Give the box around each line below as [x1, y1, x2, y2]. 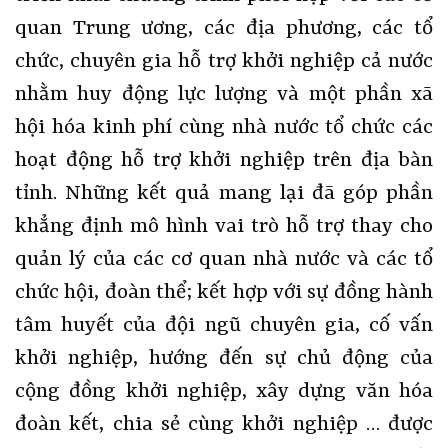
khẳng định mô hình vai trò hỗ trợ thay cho [15, 214, 433, 239]
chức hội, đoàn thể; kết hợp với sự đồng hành [15, 280, 433, 305]
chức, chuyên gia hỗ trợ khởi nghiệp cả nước [15, 49, 433, 74]
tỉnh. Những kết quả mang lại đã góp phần [15, 181, 433, 206]
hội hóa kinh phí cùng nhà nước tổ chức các [15, 115, 433, 140]
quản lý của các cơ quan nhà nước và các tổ [15, 247, 433, 272]
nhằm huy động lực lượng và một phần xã [15, 82, 433, 107]
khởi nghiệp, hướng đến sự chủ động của [15, 346, 433, 371]
